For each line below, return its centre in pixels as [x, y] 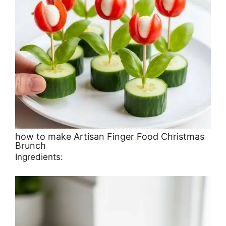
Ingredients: [39, 157]
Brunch [31, 145]
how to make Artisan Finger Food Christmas [110, 136]
